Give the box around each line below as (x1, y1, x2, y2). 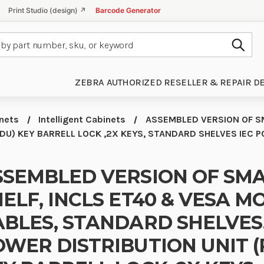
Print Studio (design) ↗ (8, 6, 86, 15)
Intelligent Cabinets (38, 114, 126, 126)
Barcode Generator (95, 6, 161, 15)
